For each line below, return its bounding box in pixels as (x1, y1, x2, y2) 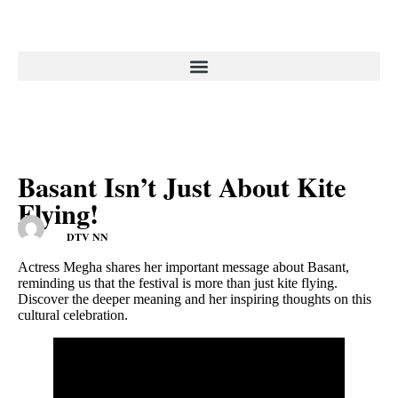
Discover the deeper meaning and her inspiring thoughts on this (18, 291, 371, 306)
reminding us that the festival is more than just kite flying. (18, 275, 338, 291)
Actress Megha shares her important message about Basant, (18, 259, 349, 275)
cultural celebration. (18, 307, 128, 322)
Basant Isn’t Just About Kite (18, 167, 346, 206)
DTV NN (67, 229, 108, 245)
